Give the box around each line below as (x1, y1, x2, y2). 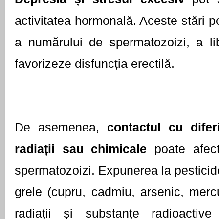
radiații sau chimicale (15, 142, 147, 155)
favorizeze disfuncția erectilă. (15, 57, 175, 70)
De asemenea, (15, 121, 99, 134)
